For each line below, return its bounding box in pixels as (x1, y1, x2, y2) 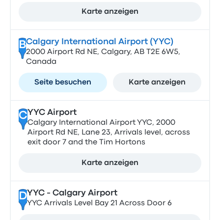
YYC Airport (27, 109, 77, 116)
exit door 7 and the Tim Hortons (27, 139, 145, 146)
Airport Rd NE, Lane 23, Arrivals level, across (27, 129, 190, 136)
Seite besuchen (34, 79, 92, 86)
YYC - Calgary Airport (27, 190, 117, 197)
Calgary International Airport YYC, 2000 (27, 119, 175, 126)
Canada (26, 58, 56, 65)
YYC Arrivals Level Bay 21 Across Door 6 (27, 200, 172, 207)
